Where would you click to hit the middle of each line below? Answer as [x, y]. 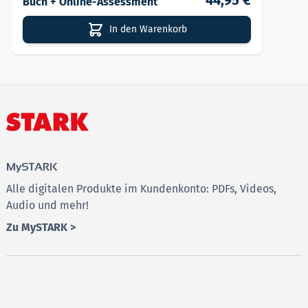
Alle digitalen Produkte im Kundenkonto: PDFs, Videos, [141, 188]
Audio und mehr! [47, 205]
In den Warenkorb [148, 30]
